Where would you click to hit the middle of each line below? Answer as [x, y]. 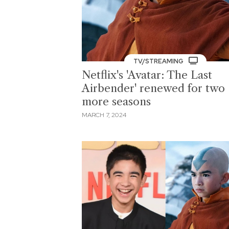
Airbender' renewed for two [153, 88]
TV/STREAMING [159, 62]
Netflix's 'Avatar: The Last [147, 75]
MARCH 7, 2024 [104, 115]
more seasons [116, 102]
